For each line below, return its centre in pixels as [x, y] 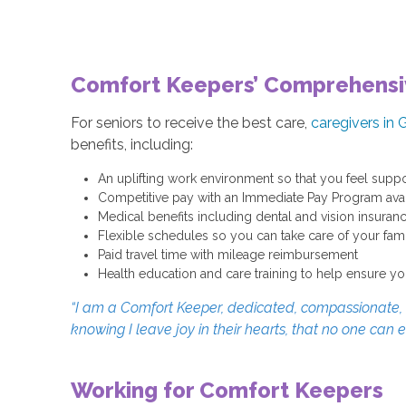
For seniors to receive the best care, [190, 123]
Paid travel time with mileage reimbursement [227, 255]
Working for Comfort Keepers [227, 390]
